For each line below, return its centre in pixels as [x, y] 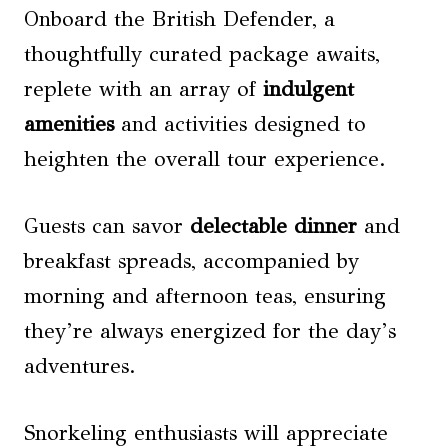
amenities [69, 124]
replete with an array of [143, 89]
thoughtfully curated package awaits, [202, 54]
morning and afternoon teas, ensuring [205, 296]
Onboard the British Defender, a [179, 19]
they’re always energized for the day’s [210, 331]
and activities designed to [240, 124]
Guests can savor [107, 226]
